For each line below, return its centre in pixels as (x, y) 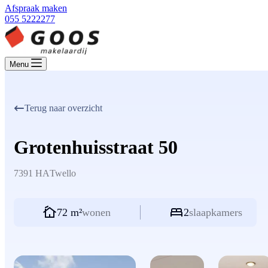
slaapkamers (216, 212)
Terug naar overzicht (63, 108)
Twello (63, 173)
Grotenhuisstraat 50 (96, 147)
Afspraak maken (36, 8)
